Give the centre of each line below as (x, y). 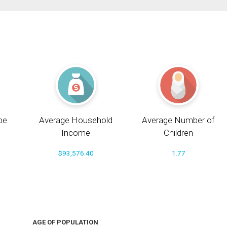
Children (179, 133)
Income (76, 133)
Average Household (76, 120)
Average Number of (179, 120)
